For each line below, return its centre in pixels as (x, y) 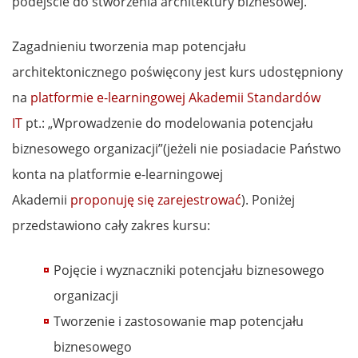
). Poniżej (268, 199)
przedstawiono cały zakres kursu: (111, 225)
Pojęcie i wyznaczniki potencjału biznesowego (189, 270)
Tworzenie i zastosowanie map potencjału (179, 321)
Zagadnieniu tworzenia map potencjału (129, 46)
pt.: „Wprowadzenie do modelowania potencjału (168, 123)
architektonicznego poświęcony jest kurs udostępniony (177, 72)
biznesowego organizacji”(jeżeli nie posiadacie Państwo (177, 148)
